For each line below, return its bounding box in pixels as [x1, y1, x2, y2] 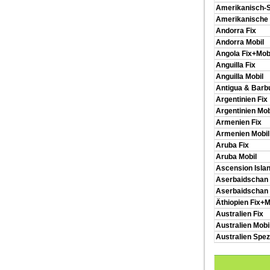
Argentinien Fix [216, 95, 268, 104]
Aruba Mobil [216, 152, 257, 161]
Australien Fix [216, 210, 263, 218]
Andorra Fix [216, 27, 256, 35]
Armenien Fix [216, 118, 262, 127]
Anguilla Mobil [216, 72, 263, 81]
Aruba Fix [216, 141, 249, 149]
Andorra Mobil [216, 38, 264, 46]
